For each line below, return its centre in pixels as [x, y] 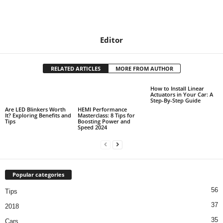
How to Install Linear [177, 89]
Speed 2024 [92, 127]
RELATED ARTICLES [75, 69]
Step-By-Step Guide [175, 101]
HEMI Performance [102, 110]
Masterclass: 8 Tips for [106, 115]
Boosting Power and [104, 121]
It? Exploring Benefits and [38, 115]
